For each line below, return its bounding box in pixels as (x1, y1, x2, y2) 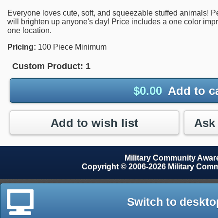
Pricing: (7, 43, 36, 52)
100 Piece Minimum (36, 43, 107, 52)
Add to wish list (51, 116, 138, 129)
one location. (7, 26, 52, 35)
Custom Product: (12, 61, 83, 72)
